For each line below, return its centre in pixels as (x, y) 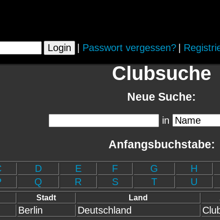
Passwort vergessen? (129, 48)
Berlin (30, 210)
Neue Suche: (162, 96)
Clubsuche (162, 73)
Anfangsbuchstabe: (162, 144)
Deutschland (104, 210)
